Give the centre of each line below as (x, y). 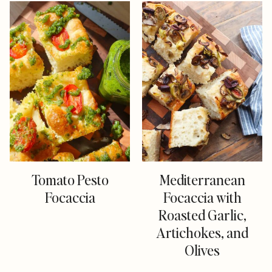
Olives (202, 250)
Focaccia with (202, 197)
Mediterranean (202, 179)
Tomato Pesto (70, 179)
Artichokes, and (202, 232)
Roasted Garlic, (202, 215)
